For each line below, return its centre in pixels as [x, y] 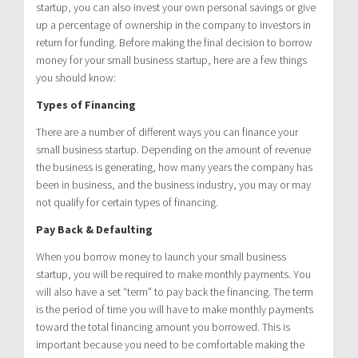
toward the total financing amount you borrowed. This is [163, 326]
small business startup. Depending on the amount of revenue [173, 149]
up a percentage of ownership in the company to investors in [173, 24]
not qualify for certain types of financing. [127, 202]
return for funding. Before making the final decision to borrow [174, 42]
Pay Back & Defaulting [94, 229]
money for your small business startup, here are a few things [171, 60]
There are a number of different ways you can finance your [167, 131]
